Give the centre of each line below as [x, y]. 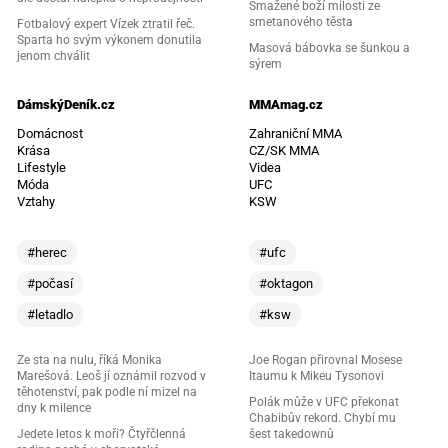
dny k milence [53, 407]
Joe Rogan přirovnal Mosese [325, 359]
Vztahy [35, 201]
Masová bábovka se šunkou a [329, 47]
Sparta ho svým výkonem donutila [109, 39]
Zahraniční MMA [295, 133]
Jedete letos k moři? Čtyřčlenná [101, 433]
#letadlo [49, 314]
